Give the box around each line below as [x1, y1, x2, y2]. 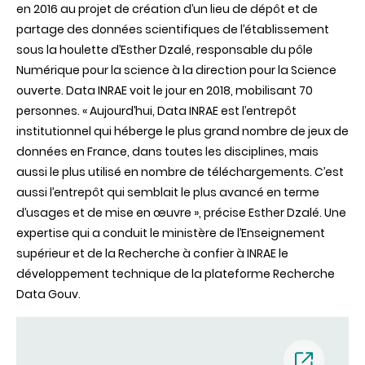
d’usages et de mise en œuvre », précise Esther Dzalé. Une [16, 204, 346, 222]
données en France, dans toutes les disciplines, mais [16, 143, 319, 161]
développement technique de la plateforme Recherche [16, 266, 335, 283]
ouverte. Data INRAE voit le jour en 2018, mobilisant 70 [16, 82, 313, 99]
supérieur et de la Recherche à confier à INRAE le [16, 245, 288, 262]
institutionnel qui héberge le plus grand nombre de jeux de [16, 123, 349, 140]
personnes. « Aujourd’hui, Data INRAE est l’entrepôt [16, 103, 297, 120]
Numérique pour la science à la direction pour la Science [16, 62, 336, 79]
